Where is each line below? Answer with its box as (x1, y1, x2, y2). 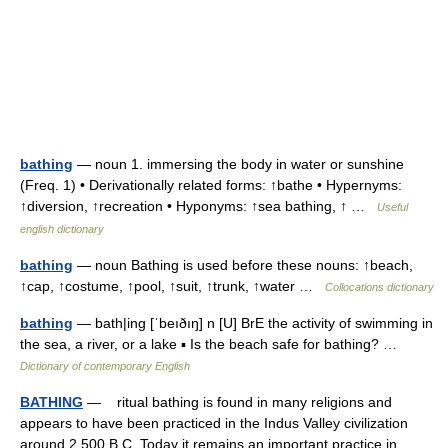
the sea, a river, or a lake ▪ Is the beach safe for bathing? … (20, 336, 405, 352)
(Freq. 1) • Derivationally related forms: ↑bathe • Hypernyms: (20, 177, 402, 193)
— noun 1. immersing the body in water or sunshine (73, 156, 404, 172)
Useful (377, 201, 408, 213)
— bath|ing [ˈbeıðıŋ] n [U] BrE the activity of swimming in (73, 315, 433, 331)
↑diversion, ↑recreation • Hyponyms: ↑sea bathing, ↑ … (20, 198, 377, 214)
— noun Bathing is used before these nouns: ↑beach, (73, 257, 413, 273)
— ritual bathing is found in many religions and (83, 394, 392, 410)
